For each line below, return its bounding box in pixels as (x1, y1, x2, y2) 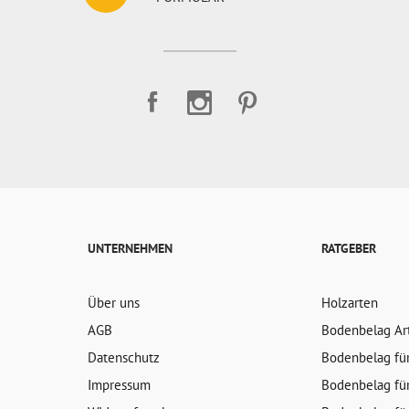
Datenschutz (87, 349, 160, 366)
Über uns (87, 294, 140, 311)
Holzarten (321, 294, 379, 311)
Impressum (87, 376, 151, 393)
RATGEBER (321, 240, 377, 257)
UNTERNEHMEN (87, 240, 173, 257)
